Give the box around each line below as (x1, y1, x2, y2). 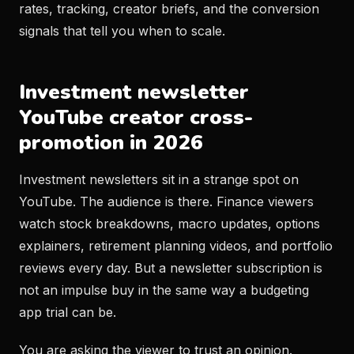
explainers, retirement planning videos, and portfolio (19, 238, 333, 254)
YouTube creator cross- (19, 104, 253, 131)
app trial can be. (19, 304, 116, 320)
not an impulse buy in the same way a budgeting (19, 282, 309, 298)
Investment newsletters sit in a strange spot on (19, 171, 299, 187)
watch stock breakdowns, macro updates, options (19, 216, 320, 232)
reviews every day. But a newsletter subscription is (19, 260, 322, 276)
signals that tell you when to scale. (19, 23, 225, 39)
